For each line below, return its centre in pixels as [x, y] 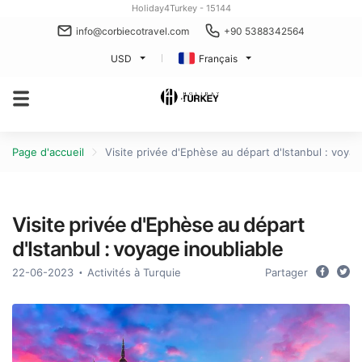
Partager [286, 272]
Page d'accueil [48, 152]
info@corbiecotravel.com [133, 31]
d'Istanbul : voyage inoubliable [147, 249]
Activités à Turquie [134, 272]
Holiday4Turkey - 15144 [181, 8]
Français [218, 58]
